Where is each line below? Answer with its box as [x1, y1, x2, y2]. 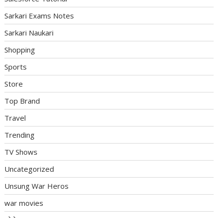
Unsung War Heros [4, 181, 69, 191]
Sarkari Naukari [4, 28, 54, 37]
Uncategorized [4, 164, 54, 174]
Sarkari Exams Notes [4, 11, 74, 20]
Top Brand [4, 96, 40, 106]
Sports [4, 62, 27, 72]
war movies [4, 198, 44, 208]
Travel [4, 113, 26, 123]
